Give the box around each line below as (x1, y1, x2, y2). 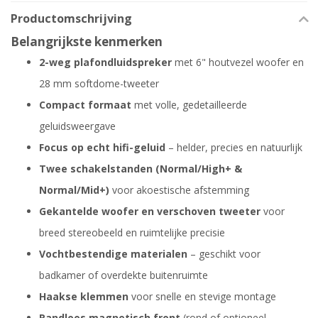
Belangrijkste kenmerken (11, 33, 163, 50)
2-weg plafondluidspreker (39, 55, 172, 70)
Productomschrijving (11, 11, 132, 27)
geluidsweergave (39, 119, 116, 133)
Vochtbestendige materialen (39, 247, 187, 261)
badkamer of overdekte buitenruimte (39, 268, 208, 283)
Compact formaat (39, 98, 131, 112)
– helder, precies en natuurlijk (165, 141, 302, 155)
